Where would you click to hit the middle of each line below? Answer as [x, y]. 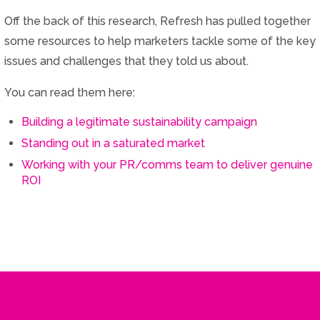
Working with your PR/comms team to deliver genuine [167, 164]
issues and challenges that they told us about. [126, 61]
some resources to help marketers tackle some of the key [160, 41]
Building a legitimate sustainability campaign [139, 121]
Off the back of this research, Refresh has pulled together [157, 21]
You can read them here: [69, 92]
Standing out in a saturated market [113, 143]
